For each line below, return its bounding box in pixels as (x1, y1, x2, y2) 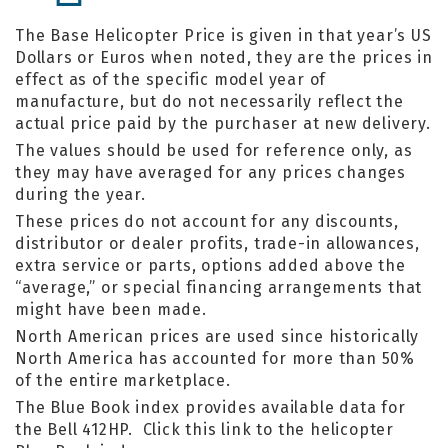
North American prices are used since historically (15, 327, 420, 346)
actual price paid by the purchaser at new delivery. (15, 114, 431, 133)
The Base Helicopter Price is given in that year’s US (15, 26, 432, 45)
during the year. (15, 185, 151, 204)
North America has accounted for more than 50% (15, 349, 415, 368)
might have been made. (15, 300, 207, 319)
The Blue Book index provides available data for (15, 398, 406, 417)
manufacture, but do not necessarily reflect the (15, 92, 404, 111)
